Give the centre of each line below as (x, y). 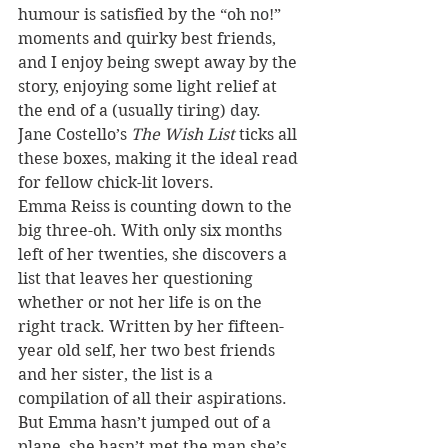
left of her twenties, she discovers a (154, 254)
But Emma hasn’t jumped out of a (146, 422)
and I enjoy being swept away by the (159, 62)
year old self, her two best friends (148, 350)
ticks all (268, 134)
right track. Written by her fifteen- (151, 326)
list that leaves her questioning (137, 278)
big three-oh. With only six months (152, 230)
